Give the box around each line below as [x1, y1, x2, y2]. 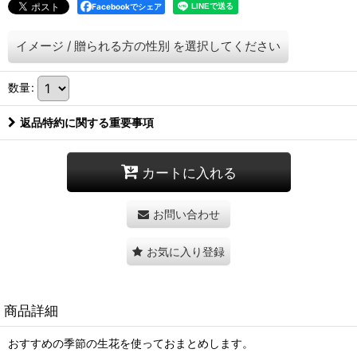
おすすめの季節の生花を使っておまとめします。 [8, 336, 253, 351]
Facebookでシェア [92, 2, 162, 12]
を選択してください [173, 38, 280, 54]
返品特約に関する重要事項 [20, 116, 154, 130]
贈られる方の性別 [74, 38, 170, 54]
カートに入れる [141, 163, 237, 181]
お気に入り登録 [147, 245, 225, 259]
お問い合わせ [152, 207, 220, 222]
